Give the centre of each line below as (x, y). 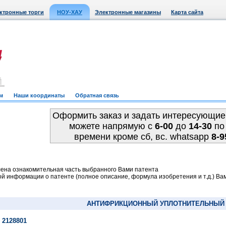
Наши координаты (39, 95)
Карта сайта (187, 12)
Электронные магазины (128, 12)
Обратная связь (97, 95)
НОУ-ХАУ (70, 12)
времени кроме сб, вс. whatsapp (143, 137)
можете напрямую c (112, 126)
